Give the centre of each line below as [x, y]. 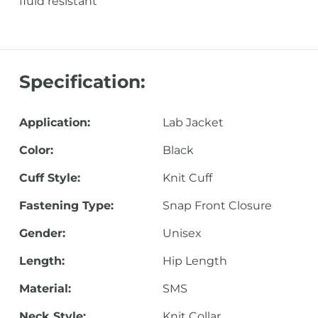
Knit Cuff [187, 178]
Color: [36, 150]
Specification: [82, 82]
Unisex [182, 233]
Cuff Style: [49, 178]
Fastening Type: [66, 205]
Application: [54, 122]
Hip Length [194, 261]
